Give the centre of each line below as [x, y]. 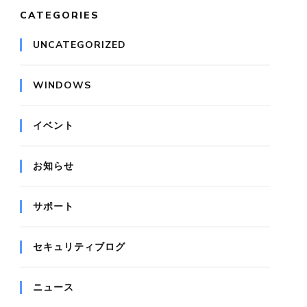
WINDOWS [62, 86]
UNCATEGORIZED [79, 45]
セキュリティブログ [79, 247]
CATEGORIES [60, 16]
